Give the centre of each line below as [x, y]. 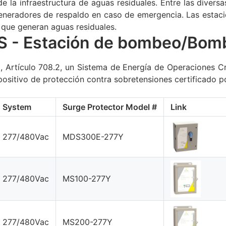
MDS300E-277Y [93, 136]
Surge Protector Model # [110, 107]
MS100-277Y [87, 178]
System [17, 107]
